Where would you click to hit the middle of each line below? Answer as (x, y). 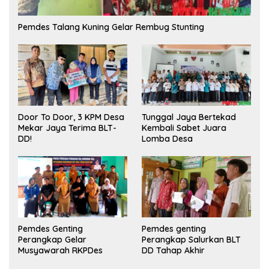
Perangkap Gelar (52, 240)
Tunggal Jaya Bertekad (189, 117)
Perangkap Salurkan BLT (191, 240)
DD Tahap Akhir (173, 251)
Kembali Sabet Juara (184, 128)
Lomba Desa (167, 138)
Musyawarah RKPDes (60, 251)
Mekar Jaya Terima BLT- (67, 128)
